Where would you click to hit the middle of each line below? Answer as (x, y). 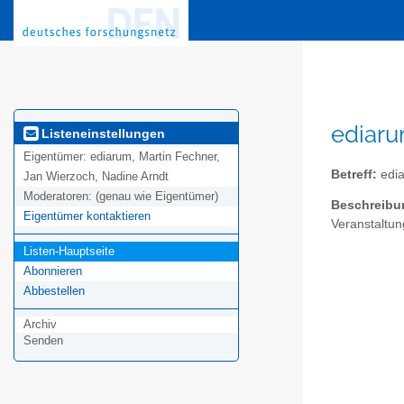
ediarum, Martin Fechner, (155, 157)
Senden (43, 341)
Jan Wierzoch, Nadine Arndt (96, 177)
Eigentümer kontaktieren (87, 216)
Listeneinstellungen (101, 133)
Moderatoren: (60, 197)
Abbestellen (54, 291)
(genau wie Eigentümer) (157, 197)
